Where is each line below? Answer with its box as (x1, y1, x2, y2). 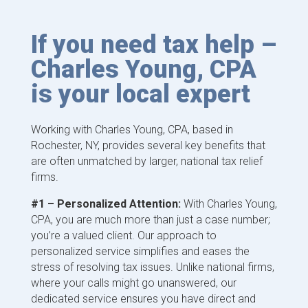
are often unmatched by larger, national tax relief (30, 154, 263, 168)
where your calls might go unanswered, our (30, 276, 236, 289)
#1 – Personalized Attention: (30, 197, 181, 210)
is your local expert (30, 79, 250, 109)
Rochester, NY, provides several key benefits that (30, 138, 265, 152)
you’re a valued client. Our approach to (30, 228, 217, 242)
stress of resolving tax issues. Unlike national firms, (30, 260, 274, 274)
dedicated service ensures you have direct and (30, 291, 256, 305)
